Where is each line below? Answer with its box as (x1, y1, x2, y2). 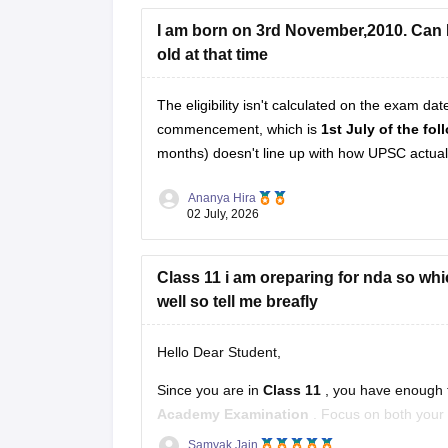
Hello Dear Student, (156, 343, 281, 360)
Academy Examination (156, 405, 313, 422)
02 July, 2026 (186, 206, 259, 221)
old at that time (156, 45, 268, 63)
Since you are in (156, 381, 263, 398)
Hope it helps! (184, 21, 276, 38)
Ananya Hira (187, 190, 256, 205)
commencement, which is (156, 120, 321, 137)
